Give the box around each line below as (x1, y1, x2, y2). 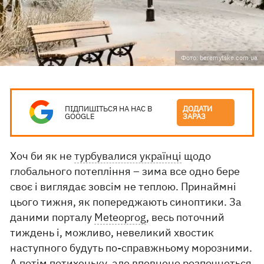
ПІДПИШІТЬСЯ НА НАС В (65, 104, 153, 114)
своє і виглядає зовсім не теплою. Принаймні (10, 180, 237, 193)
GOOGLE (65, 111, 95, 121)
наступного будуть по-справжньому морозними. (10, 241, 253, 255)
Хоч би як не (10, 149, 75, 163)
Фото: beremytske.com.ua (181, 54, 258, 62)
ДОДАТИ (183, 104, 213, 114)
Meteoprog (94, 210, 147, 224)
